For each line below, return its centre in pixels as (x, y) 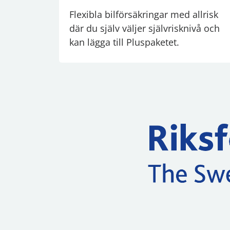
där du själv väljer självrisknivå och (145, 28)
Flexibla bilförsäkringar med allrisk (144, 14)
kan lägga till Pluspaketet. (124, 42)
